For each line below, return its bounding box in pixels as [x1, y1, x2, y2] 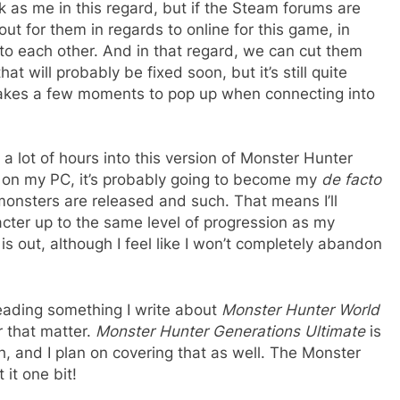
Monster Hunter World [221, 300, 379, 319]
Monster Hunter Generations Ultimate [96, 321, 365, 340]
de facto [321, 171, 381, 189]
